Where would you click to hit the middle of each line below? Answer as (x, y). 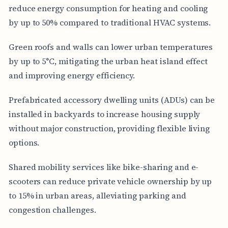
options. (24, 142)
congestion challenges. (52, 209)
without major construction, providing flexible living (109, 128)
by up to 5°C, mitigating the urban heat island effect (108, 61)
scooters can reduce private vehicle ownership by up (110, 181)
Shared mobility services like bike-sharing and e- (104, 167)
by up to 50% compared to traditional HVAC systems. (110, 22)
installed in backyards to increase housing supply (104, 114)
